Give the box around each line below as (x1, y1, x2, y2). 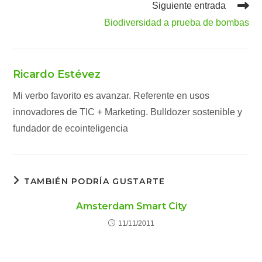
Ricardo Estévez (13, 67, 101, 81)
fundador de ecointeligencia (13, 123, 129, 133)
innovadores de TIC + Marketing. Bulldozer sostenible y (13, 106, 243, 117)
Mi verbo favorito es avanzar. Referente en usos (13, 90, 210, 101)
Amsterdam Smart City (75, 200, 187, 212)
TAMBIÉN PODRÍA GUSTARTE (23, 175, 166, 187)
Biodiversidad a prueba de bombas (104, 17, 249, 27)
